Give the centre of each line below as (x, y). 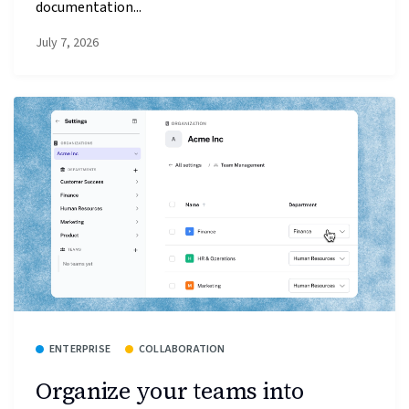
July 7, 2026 (67, 43)
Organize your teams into (170, 390)
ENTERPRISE (80, 350)
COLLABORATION (182, 350)
